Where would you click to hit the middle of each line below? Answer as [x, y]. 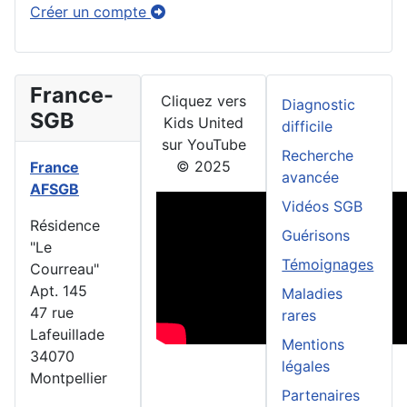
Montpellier [69, 378]
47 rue [52, 313]
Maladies [313, 294]
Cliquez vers [203, 101]
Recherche [318, 156]
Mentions [313, 345]
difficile [308, 127]
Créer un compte [90, 12]
